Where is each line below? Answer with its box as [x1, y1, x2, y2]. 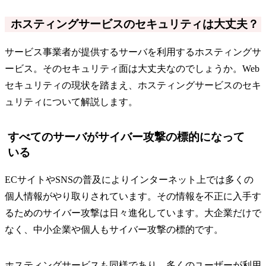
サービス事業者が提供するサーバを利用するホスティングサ [5, 46, 261, 57]
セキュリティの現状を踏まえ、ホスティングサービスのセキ [5, 80, 261, 90]
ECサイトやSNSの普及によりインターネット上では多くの [5, 174, 254, 185]
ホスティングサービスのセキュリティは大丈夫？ [11, 17, 259, 30]
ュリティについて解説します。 [5, 96, 138, 107]
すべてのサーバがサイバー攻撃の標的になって [8, 130, 245, 143]
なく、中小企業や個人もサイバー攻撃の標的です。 [5, 224, 223, 235]
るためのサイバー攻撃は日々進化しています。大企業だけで [5, 207, 261, 218]
